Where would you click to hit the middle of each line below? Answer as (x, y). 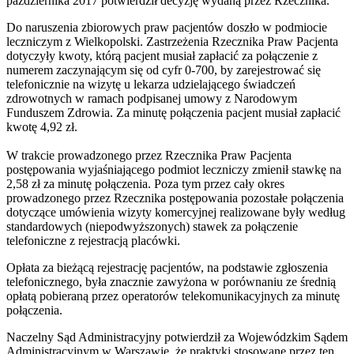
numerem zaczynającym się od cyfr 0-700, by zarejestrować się (164, 70)
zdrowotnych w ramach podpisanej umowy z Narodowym (152, 98)
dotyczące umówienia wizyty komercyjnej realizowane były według (176, 212)
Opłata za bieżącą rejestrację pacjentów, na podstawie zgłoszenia (167, 267)
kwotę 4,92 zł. (42, 126)
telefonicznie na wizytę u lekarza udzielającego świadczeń (151, 84)
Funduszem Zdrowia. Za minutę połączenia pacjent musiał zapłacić (173, 112)
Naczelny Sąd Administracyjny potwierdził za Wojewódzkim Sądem (177, 337)
